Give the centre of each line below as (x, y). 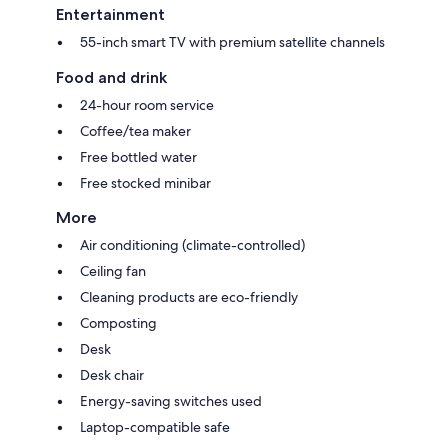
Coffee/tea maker (135, 130)
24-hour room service (147, 104)
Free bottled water (138, 156)
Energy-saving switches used (171, 400)
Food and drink (111, 77)
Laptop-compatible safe (155, 426)
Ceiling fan (113, 270)
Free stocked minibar (145, 182)
